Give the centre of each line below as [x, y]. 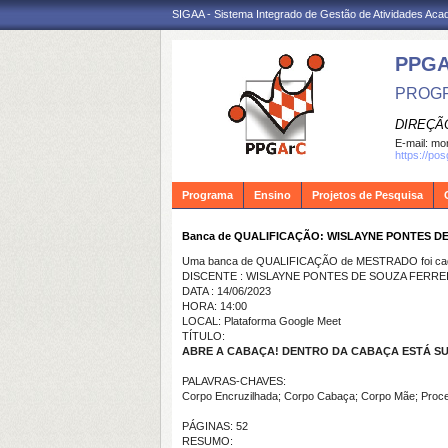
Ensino [272, 195]
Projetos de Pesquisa [367, 195]
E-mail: [413, 143]
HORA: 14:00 [214, 306]
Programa [207, 195]
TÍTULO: [203, 336]
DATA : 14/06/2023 [226, 291]
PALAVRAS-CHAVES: [234, 381]
